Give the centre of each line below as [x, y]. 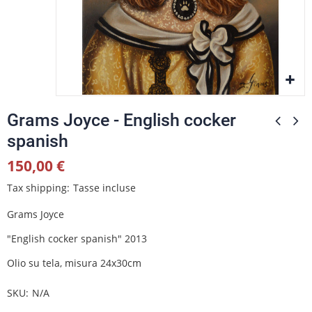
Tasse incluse [104, 187]
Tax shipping [37, 187]
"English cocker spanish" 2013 [77, 238]
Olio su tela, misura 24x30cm [74, 263]
